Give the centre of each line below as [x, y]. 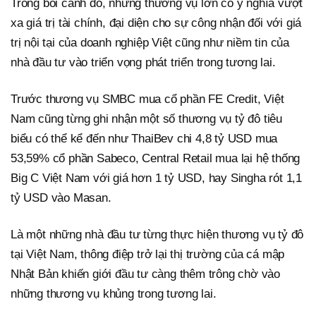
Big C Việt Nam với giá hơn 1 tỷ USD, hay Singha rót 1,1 [156, 178]
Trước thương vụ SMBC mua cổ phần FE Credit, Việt [147, 99]
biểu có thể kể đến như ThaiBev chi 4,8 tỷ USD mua [144, 138]
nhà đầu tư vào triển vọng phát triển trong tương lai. [143, 62]
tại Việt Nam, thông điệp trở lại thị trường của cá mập [148, 254]
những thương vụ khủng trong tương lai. [114, 293]
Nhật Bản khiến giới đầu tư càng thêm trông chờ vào [145, 274]
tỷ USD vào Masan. [61, 197]
